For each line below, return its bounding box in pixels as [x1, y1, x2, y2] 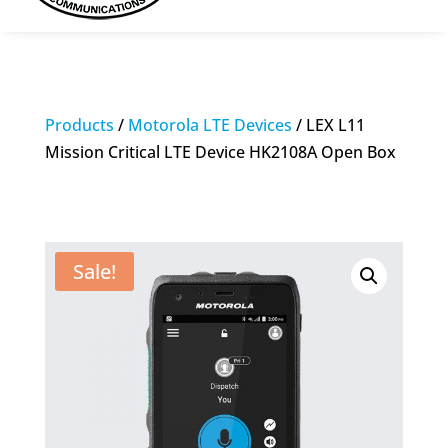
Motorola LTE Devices [127, 114, 292, 136]
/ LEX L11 [291, 114, 365, 136]
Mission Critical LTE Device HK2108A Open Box [44, 141, 396, 163]
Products [44, 114, 114, 136]
